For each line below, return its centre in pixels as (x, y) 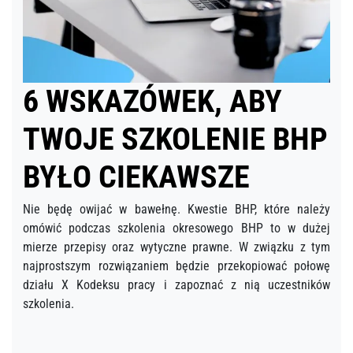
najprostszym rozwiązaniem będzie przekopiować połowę (176, 266)
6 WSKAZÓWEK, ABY (152, 101)
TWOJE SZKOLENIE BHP (175, 139)
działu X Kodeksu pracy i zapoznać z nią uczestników (176, 284)
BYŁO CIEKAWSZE (136, 176)
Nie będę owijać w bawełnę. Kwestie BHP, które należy (176, 209)
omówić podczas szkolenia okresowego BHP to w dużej (176, 228)
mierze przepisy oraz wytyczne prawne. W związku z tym (176, 247)
